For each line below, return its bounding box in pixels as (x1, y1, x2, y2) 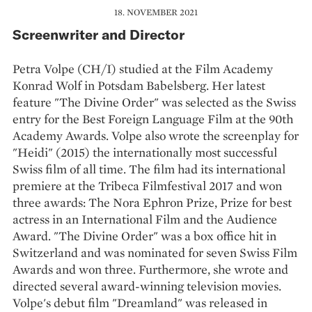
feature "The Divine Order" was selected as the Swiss (13, 93, 296, 110)
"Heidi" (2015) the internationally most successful (13, 143, 277, 160)
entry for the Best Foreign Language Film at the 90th (13, 110, 293, 127)
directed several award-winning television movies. (13, 277, 281, 294)
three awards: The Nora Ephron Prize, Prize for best (13, 194, 292, 210)
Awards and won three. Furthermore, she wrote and (13, 260, 288, 277)
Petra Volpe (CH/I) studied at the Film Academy (13, 60, 273, 77)
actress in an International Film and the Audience (13, 210, 277, 227)
